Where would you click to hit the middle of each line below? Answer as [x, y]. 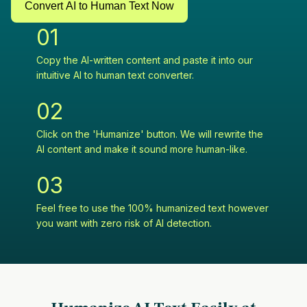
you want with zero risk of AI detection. [124, 223]
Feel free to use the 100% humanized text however [152, 208]
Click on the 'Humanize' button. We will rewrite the [150, 134]
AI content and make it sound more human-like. [142, 149]
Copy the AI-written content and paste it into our [145, 60]
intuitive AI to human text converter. [115, 75]
